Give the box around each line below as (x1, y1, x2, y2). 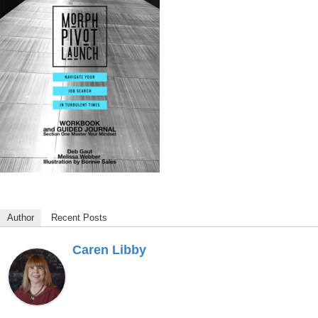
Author (7, 212, 34, 223)
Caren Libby (72, 242, 146, 257)
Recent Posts (51, 212, 107, 223)
